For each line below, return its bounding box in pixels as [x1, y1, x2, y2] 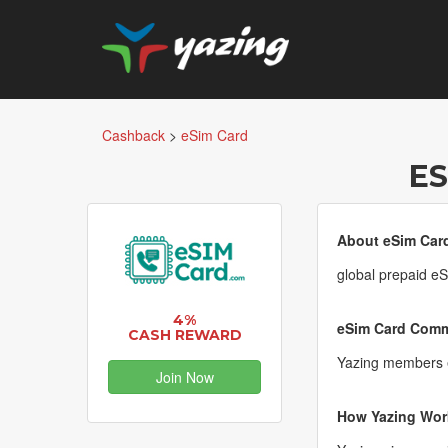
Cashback [102, 125, 165, 145]
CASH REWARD [127, 325, 242, 344]
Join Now [155, 366, 214, 387]
